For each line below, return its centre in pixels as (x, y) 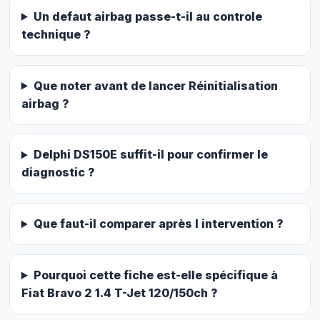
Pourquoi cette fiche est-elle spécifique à (155, 275)
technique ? (56, 34)
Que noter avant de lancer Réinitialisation (155, 85)
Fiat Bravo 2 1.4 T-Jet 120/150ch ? (119, 293)
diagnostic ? (58, 172)
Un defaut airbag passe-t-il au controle (147, 16)
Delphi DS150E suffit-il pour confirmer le (150, 155)
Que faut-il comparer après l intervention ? (158, 224)
